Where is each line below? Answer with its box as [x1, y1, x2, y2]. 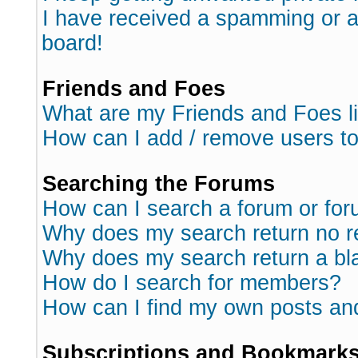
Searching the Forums [42, 172, 275, 196]
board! [42, 31, 103, 55]
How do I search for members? [42, 271, 341, 295]
